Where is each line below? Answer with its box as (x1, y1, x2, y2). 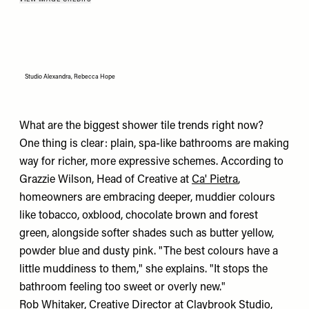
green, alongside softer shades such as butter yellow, (19, 228, 274, 239)
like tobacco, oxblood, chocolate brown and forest (19, 210, 258, 221)
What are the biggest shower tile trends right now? (19, 120, 263, 132)
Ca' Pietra (192, 174, 238, 186)
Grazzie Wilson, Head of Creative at (19, 174, 192, 186)
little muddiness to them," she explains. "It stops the (19, 263, 268, 275)
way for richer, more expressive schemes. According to (19, 156, 283, 168)
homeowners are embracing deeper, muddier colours (19, 192, 275, 203)
